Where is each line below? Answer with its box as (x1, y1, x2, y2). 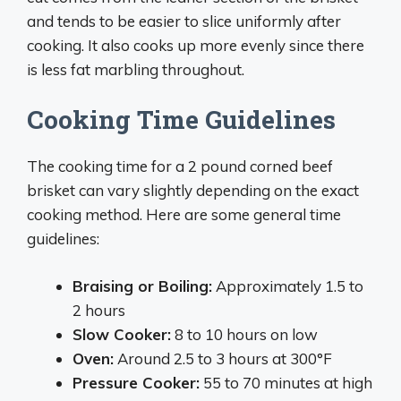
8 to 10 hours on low (171, 324, 318, 344)
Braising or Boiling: (73, 276, 212, 295)
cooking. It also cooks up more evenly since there (27, 35, 364, 55)
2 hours (73, 300, 125, 320)
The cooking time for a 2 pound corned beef (27, 157, 333, 175)
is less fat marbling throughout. (27, 59, 244, 79)
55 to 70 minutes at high (200, 372, 372, 392)
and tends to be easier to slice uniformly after (27, 11, 341, 30)
